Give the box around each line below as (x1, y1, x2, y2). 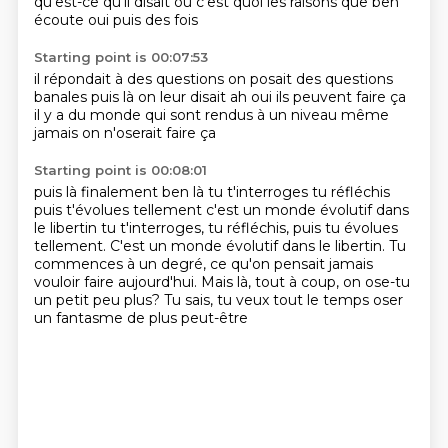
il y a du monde (33, 106, 145, 124)
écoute (33, 11, 88, 29)
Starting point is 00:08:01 (33, 162, 207, 178)
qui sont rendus (144, 106, 257, 124)
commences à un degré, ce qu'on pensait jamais (33, 255, 373, 273)
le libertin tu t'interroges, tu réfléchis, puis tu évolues (33, 219, 398, 237)
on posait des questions (227, 70, 393, 88)
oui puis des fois (87, 11, 198, 29)
